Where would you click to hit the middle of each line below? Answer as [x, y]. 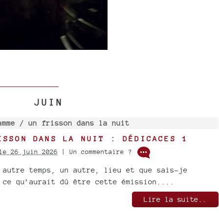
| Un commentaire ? [97, 152]
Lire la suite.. [175, 199]
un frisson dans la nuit [79, 123]
